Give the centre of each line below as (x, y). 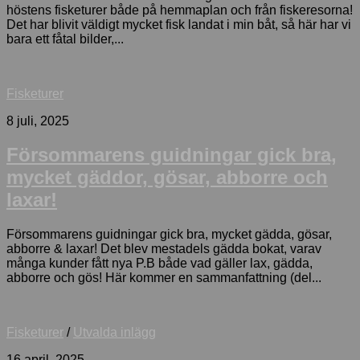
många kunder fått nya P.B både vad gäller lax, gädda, (160, 264)
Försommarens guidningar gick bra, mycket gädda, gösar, (169, 235)
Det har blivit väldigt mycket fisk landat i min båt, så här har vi (179, 24)
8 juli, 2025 (38, 121)
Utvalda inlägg (115, 333)
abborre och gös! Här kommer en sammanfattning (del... (164, 278)
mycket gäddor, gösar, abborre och (167, 178)
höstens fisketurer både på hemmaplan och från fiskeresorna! (180, 10)
